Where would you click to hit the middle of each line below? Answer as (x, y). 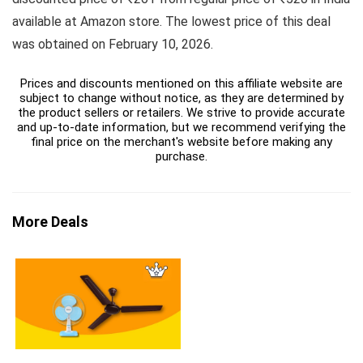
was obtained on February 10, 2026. (113, 45)
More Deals (50, 222)
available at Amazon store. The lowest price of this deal (171, 22)
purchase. (181, 157)
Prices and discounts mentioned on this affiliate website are (181, 84)
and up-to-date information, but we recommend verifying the (181, 128)
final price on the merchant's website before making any (181, 142)
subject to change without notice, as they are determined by (181, 98)
